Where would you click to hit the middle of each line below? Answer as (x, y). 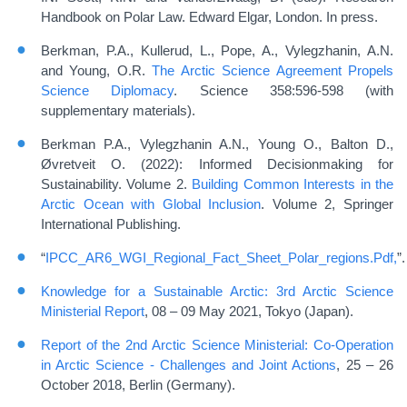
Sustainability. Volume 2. (117, 184)
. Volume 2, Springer (328, 204)
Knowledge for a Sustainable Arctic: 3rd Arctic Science (217, 292)
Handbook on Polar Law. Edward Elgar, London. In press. (209, 17)
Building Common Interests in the (293, 184)
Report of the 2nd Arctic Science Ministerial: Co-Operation (217, 345)
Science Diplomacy (108, 91)
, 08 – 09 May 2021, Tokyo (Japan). (249, 312)
